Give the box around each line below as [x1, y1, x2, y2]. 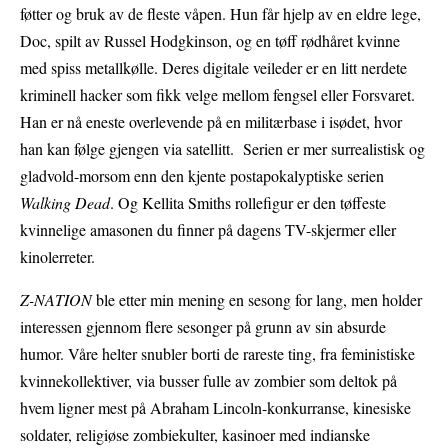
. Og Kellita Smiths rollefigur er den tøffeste [110, 192, 386, 214]
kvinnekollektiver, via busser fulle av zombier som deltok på [20, 370, 397, 392]
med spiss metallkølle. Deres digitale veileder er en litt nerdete [20, 57, 407, 79]
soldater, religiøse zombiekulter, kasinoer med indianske [20, 424, 370, 446]
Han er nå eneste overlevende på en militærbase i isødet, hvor [20, 111, 402, 133]
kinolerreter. [20, 246, 100, 268]
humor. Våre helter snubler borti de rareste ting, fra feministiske [20, 343, 415, 365]
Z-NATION [20, 289, 92, 311]
